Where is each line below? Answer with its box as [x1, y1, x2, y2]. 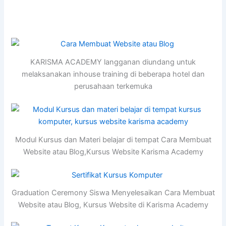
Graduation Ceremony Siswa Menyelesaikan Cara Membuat [11, 188, 215, 198]
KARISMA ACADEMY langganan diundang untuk [30, 58, 196, 67]
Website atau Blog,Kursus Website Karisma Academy [23, 147, 203, 156]
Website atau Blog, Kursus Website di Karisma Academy [18, 200, 208, 210]
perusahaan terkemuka [74, 82, 152, 91]
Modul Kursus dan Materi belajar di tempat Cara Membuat [15, 135, 211, 144]
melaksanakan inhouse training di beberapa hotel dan [21, 70, 205, 79]
